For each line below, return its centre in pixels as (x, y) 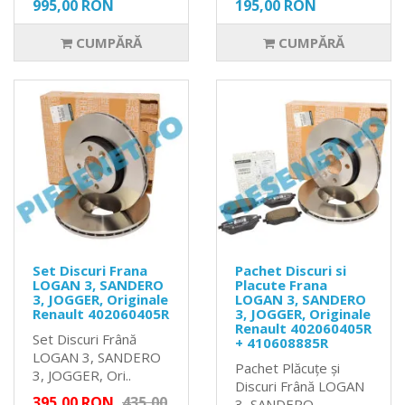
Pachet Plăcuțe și (287, 368)
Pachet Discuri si (291, 271)
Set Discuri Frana (90, 271)
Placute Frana (281, 285)
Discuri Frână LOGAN (300, 386)
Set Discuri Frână (85, 339)
